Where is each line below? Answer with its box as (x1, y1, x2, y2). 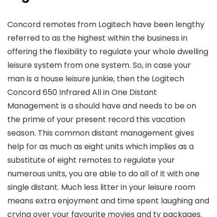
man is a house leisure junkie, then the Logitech (7, 73, 184, 84)
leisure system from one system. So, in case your (7, 60, 191, 71)
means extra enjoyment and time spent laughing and (7, 195, 209, 206)
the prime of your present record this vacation (7, 114, 185, 125)
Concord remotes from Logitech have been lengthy (7, 19, 204, 30)
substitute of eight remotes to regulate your (7, 155, 175, 166)
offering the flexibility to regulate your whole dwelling (7, 46, 208, 57)
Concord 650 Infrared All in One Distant (7, 87, 157, 98)
